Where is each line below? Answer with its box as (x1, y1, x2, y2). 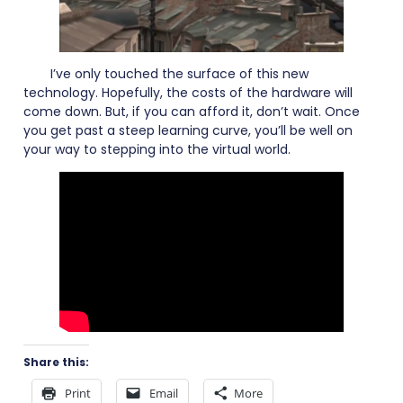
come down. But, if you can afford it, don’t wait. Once (23, 102, 360, 121)
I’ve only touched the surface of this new (50, 64, 309, 83)
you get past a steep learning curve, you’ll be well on (23, 121, 353, 139)
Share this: (23, 354, 89, 370)
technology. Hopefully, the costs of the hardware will (23, 83, 353, 102)
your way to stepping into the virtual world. (23, 139, 291, 158)
